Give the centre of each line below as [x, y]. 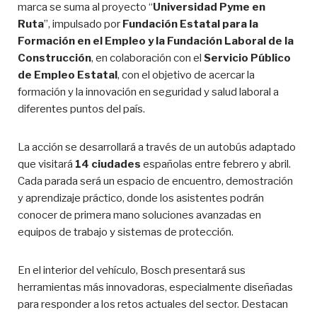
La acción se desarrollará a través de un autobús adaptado [157, 148]
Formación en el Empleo [82, 41]
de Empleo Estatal [68, 75]
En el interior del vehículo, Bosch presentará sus [132, 271]
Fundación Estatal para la [190, 24]
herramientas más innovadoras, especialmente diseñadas [155, 288]
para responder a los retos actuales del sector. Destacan [153, 305]
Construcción [54, 58]
